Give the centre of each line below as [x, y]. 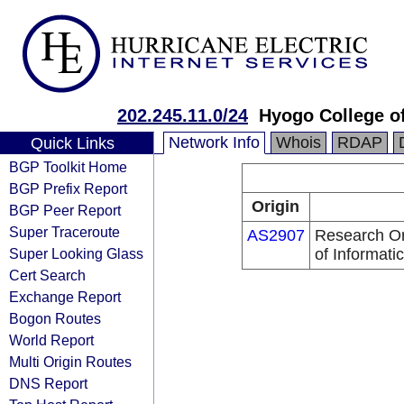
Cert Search [47, 275]
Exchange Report [65, 297]
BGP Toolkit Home [68, 167]
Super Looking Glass [76, 253]
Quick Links [72, 143]
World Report [51, 340]
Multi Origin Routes [70, 362]
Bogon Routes [55, 318]
